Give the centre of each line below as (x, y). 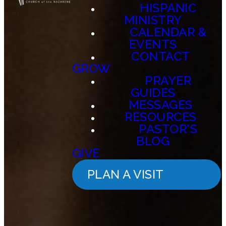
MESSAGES (160, 105)
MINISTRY (153, 20)
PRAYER (168, 80)
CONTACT (161, 56)
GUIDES (153, 93)
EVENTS (153, 44)
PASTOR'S (168, 129)
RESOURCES (161, 117)
